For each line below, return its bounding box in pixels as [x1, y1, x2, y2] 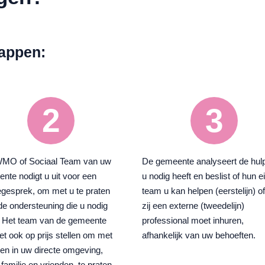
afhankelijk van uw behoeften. [142, 230, 256, 241]
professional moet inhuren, [142, 215, 244, 226]
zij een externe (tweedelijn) [142, 201, 245, 211]
